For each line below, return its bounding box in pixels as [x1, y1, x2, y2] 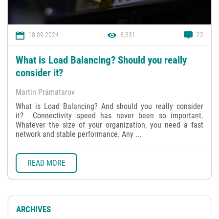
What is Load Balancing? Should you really [16, 54, 187, 66]
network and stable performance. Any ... [16, 130, 141, 139]
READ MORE [27, 158, 66, 168]
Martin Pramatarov [16, 88, 75, 97]
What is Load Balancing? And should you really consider [16, 102, 203, 111]
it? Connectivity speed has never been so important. [16, 111, 203, 121]
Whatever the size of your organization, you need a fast [16, 120, 203, 130]
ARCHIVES [16, 204, 51, 215]
